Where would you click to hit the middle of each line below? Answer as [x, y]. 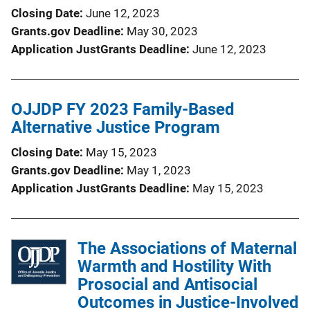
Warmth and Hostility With [174, 266]
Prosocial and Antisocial [167, 284]
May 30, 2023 [162, 31]
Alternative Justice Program [116, 127]
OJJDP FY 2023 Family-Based [123, 109]
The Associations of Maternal [187, 248]
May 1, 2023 [159, 170]
